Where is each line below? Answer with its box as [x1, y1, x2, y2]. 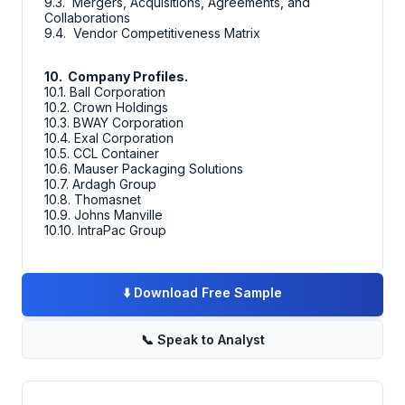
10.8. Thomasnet [44, 192, 141, 208]
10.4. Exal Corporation [44, 130, 174, 146]
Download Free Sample [134, 285, 282, 301]
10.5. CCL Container [44, 146, 159, 162]
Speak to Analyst [156, 332, 265, 348]
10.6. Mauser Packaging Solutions [44, 161, 243, 177]
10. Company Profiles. [44, 69, 188, 85]
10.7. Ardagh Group [44, 176, 156, 193]
